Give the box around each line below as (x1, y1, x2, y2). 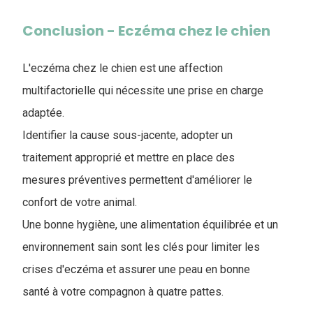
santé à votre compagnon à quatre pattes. (22, 284, 224, 298)
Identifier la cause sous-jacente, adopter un (22, 128, 233, 142)
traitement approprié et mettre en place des (22, 150, 235, 164)
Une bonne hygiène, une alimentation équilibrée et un (22, 217, 278, 231)
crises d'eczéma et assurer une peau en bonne (22, 262, 250, 276)
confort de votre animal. (22, 195, 137, 209)
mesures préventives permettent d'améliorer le (22, 173, 252, 187)
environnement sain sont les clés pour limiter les (22, 240, 260, 254)
